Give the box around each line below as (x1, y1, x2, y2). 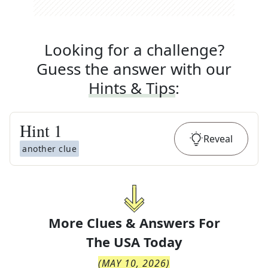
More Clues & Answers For (48, 214, 220, 232)
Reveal (203, 132, 233, 145)
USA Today (113, 233, 182, 251)
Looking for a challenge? (44, 39, 224, 60)
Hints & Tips (89, 77, 175, 99)
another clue (22, 143, 77, 154)
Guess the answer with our (36, 58, 232, 80)
